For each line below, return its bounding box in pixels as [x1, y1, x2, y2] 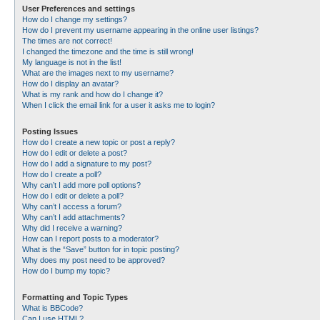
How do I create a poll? [22, 170, 101, 179]
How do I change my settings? [22, 15, 127, 24]
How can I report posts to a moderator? [22, 234, 159, 243]
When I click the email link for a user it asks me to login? [22, 101, 215, 109]
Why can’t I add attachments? [22, 213, 125, 221]
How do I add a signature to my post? [22, 159, 151, 168]
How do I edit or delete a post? [22, 149, 127, 157]
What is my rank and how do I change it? [22, 90, 163, 99]
